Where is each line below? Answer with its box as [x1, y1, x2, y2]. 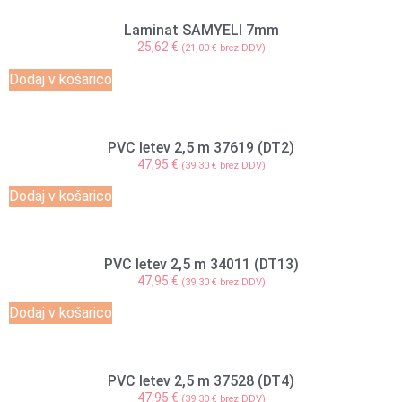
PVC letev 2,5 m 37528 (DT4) [108, 372, 294, 390]
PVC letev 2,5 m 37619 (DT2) [108, 138, 294, 156]
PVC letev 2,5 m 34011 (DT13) [103, 255, 299, 273]
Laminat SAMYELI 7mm [123, 22, 279, 39]
